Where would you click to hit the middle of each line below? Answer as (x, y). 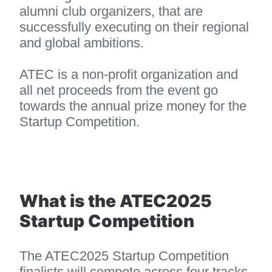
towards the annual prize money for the (135, 106)
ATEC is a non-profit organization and (131, 74)
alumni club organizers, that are (113, 11)
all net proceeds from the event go (121, 90)
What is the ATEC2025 (117, 201)
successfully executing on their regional (136, 27)
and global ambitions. (82, 42)
